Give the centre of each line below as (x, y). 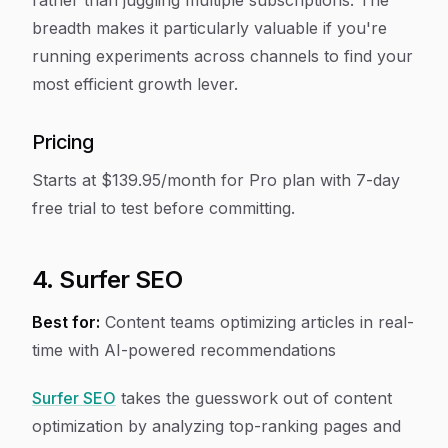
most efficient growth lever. (135, 84)
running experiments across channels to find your (222, 56)
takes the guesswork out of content (254, 398)
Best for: (66, 322)
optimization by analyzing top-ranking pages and (216, 426)
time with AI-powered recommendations (184, 350)
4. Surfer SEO (107, 279)
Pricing (63, 142)
